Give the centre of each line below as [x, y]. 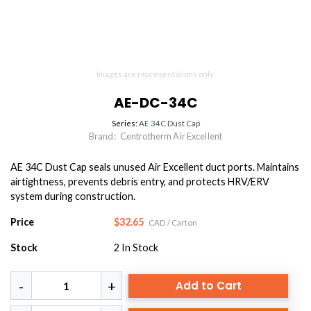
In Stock [140, 248]
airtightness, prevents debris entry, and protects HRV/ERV [140, 182]
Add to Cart [208, 285]
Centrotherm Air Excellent [171, 136]
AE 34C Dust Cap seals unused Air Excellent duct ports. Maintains [155, 167]
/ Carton [183, 223]
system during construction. [73, 196]
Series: [125, 124]
